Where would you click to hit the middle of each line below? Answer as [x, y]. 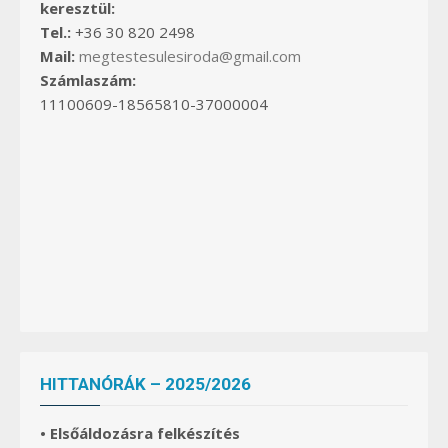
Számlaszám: [88, 79]
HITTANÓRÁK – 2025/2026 [145, 383]
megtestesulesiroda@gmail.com [190, 55]
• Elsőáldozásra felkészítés [140, 433]
